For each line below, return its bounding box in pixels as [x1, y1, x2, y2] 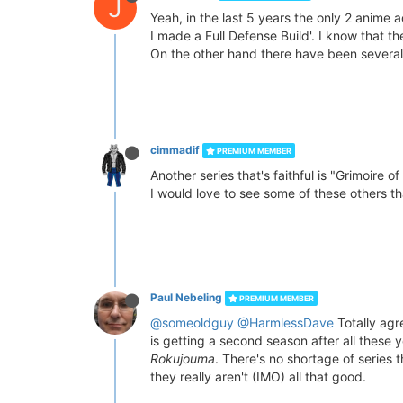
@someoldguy [150, 315, 234, 330]
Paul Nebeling [150, 291, 222, 304]
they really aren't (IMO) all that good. [150, 369, 366, 384]
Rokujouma [150, 351, 215, 366]
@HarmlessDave [237, 315, 334, 330]
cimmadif [150, 143, 200, 157]
